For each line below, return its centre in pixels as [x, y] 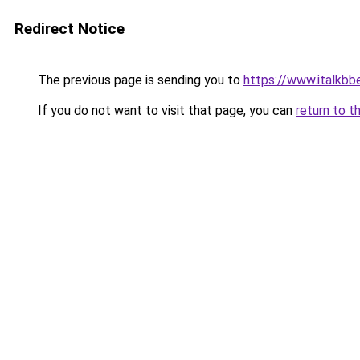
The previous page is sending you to [139, 80]
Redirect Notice [70, 29]
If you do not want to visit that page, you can [165, 110]
